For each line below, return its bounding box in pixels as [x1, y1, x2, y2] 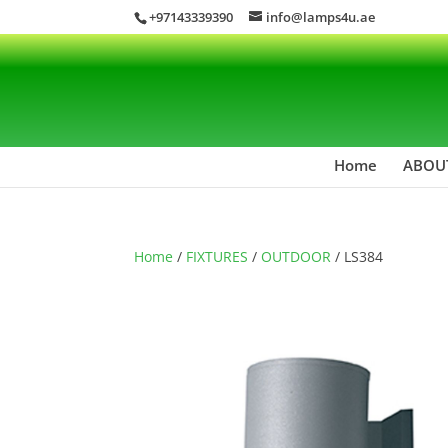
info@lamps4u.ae [266, 7, 376, 26]
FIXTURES [186, 246, 249, 266]
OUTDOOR [261, 246, 332, 266]
